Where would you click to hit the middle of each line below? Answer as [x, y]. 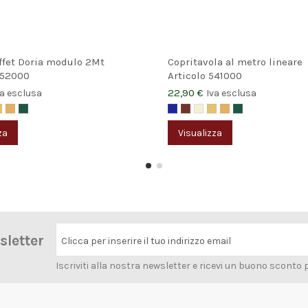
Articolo [188, 76]
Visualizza [200, 133]
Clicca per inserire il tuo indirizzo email [146, 241]
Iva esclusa [231, 93]
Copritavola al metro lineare [235, 62]
